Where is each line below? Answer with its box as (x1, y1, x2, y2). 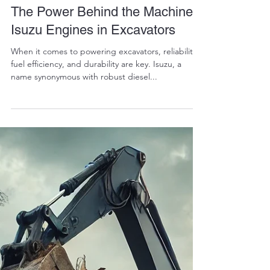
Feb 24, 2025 (36, 128, 76, 137)
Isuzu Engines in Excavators (11, 167, 175, 182)
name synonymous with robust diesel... (11, 216, 157, 227)
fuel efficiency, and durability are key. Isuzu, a (11, 203, 181, 214)
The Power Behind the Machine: (11, 149, 196, 164)
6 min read (87, 128, 121, 137)
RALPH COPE (36, 118, 80, 127)
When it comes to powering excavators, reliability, (11, 190, 199, 201)
